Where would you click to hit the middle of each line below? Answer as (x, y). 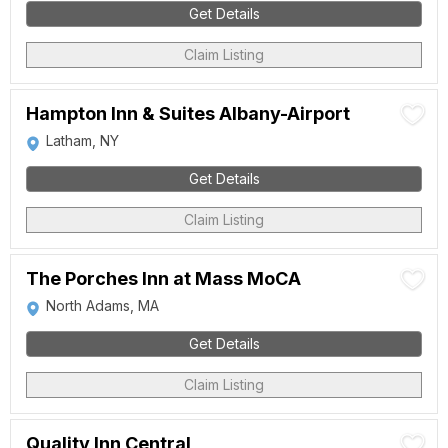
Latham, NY (82, 140)
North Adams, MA (102, 305)
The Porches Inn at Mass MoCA (163, 278)
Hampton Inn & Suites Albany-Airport (188, 113)
